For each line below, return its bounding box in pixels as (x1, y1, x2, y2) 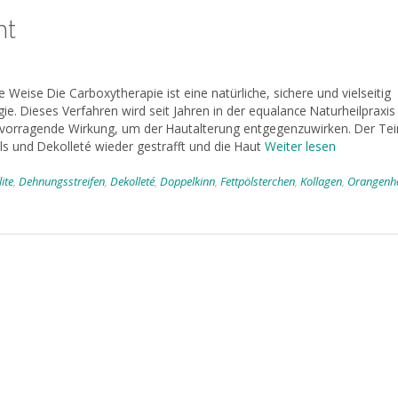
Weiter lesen (265, 137, 336, 155)
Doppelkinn (160, 173, 215, 190)
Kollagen (300, 173, 342, 190)
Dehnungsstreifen (19, 173, 105, 190)
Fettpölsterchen (220, 173, 295, 190)
